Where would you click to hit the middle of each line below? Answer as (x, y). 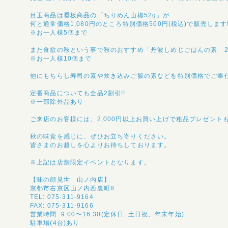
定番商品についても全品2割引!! (78, 93)
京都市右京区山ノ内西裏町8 (73, 188)
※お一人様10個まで (61, 58)
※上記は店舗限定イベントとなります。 (90, 162)
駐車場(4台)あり (55, 223)
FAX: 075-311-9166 (62, 205)
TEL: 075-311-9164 (62, 197)
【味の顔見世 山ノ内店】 (70, 179)
